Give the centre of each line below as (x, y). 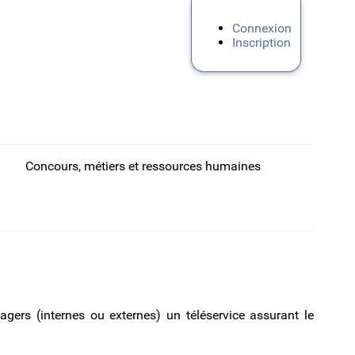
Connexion (261, 29)
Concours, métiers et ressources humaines (143, 166)
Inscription (261, 43)
